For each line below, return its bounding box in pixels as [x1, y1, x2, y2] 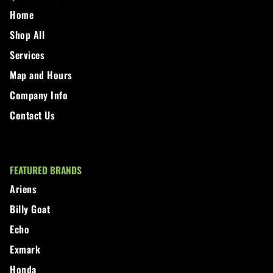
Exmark [10, 242, 40, 257]
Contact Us [10, 108, 55, 123]
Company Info [10, 88, 68, 103]
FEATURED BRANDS [10, 163, 82, 178]
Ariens [10, 182, 37, 197]
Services [10, 48, 44, 63]
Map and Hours [10, 68, 73, 83]
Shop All [10, 27, 44, 43]
